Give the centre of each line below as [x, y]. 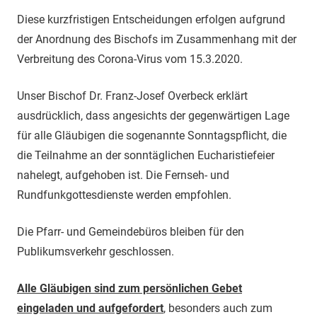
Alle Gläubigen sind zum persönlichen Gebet [129, 288]
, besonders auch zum [218, 308]
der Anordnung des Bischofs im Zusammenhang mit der [157, 39]
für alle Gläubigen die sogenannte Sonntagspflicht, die [152, 135]
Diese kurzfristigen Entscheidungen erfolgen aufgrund [151, 19]
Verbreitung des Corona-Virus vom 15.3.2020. [130, 59]
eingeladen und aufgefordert [90, 308]
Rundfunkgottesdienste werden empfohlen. [124, 195]
